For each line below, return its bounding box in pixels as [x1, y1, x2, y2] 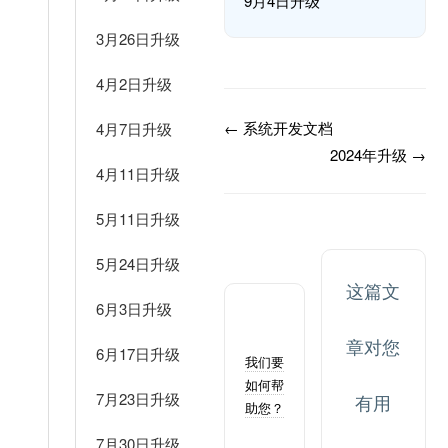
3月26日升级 [96, 28, 181, 49]
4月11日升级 [96, 163, 181, 184]
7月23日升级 [96, 388, 181, 409]
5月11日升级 [96, 208, 181, 229]
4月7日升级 [96, 118, 173, 139]
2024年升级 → [329, 144, 426, 165]
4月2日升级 [96, 73, 173, 94]
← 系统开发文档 [224, 117, 333, 138]
